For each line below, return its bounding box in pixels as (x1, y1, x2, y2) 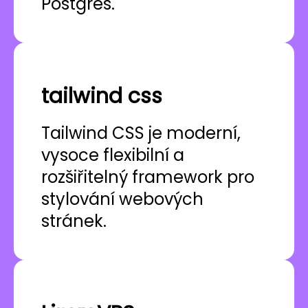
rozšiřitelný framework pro (41, 166, 254, 189)
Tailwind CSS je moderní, (41, 122, 241, 145)
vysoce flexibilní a (41, 144, 184, 167)
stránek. (41, 210, 107, 233)
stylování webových (41, 188, 203, 211)
